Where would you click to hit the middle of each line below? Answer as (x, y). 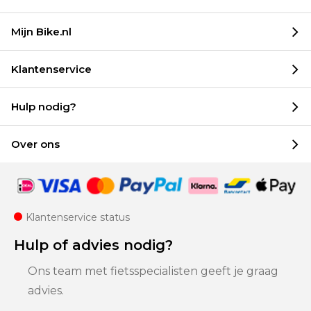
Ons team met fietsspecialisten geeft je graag (153, 271)
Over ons (35, 144)
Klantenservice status (78, 217)
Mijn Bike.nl (41, 31)
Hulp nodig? (44, 106)
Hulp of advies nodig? (93, 245)
